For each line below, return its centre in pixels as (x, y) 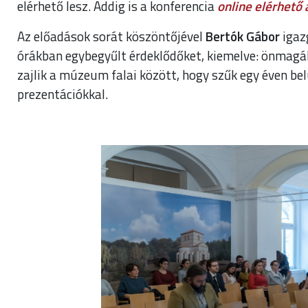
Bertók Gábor (243, 36)
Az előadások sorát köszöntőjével (111, 36)
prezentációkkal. (63, 93)
